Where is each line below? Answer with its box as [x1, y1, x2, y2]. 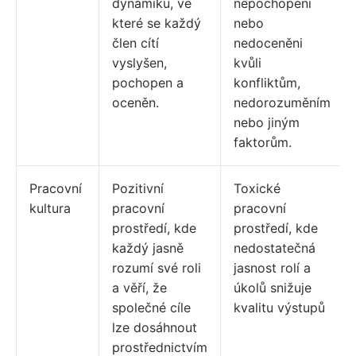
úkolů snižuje [234, 280, 311, 296]
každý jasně [112, 240, 184, 257]
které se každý [112, 15, 201, 32]
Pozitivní [112, 180, 164, 197]
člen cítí [112, 35, 159, 52]
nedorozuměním [234, 95, 331, 111]
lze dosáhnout [112, 319, 197, 336]
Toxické [234, 180, 281, 197]
